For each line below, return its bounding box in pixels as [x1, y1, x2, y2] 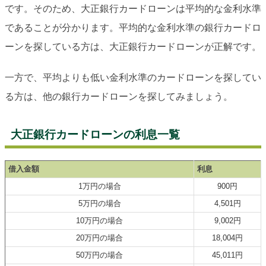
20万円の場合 [76, 233, 123, 243]
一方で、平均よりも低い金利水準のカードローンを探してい [5, 72, 261, 83]
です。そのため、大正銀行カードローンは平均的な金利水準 [5, 4, 261, 14]
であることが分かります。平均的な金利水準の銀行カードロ [5, 23, 261, 33]
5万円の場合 [78, 199, 121, 208]
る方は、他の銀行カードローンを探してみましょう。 [5, 91, 233, 102]
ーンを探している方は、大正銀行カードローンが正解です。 [5, 42, 261, 52]
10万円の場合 [76, 216, 123, 226]
